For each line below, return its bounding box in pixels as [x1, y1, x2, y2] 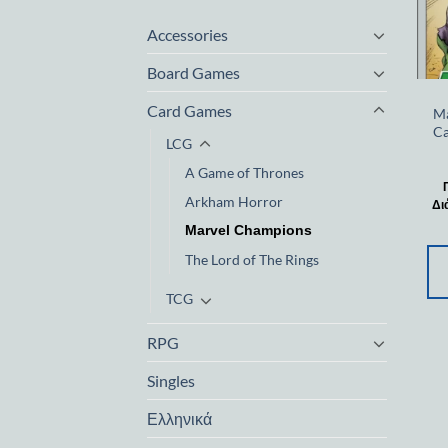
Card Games [147, 101, 232, 121]
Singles [147, 371, 195, 391]
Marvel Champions [185, 222, 312, 239]
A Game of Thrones [185, 164, 304, 182]
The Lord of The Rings [185, 251, 319, 269]
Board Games [147, 63, 240, 83]
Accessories [147, 25, 228, 45]
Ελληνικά [147, 409, 212, 429]
